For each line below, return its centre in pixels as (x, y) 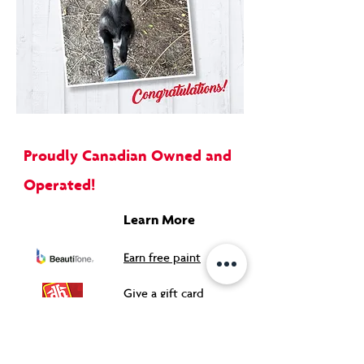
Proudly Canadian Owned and (128, 155)
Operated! (59, 184)
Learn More (159, 219)
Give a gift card (164, 293)
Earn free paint (162, 257)
